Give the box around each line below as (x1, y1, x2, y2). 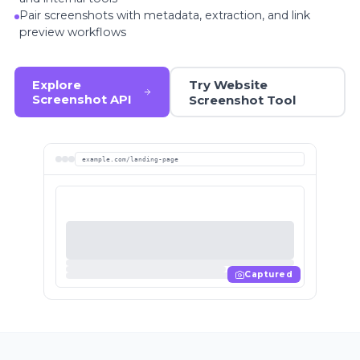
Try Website (188, 76, 268, 92)
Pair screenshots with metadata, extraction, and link (19, 8, 310, 23)
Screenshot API (32, 92, 133, 107)
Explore (32, 77, 82, 92)
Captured (244, 269, 293, 280)
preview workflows (19, 25, 126, 40)
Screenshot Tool (188, 92, 296, 108)
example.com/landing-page (81, 154, 178, 163)
